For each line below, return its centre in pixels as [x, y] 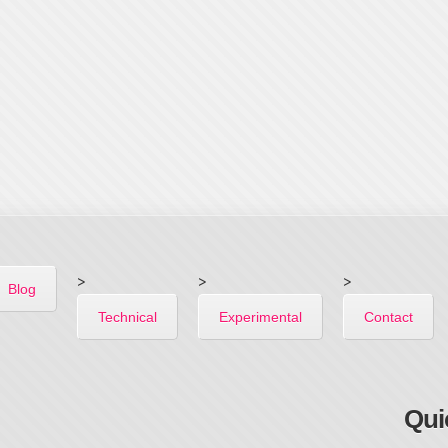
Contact [388, 317]
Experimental [260, 317]
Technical [127, 317]
